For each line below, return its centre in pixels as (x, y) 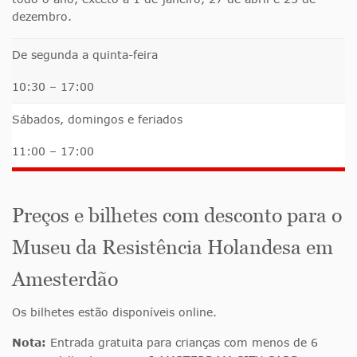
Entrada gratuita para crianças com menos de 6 (182, 343)
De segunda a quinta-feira (85, 55)
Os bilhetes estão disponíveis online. (114, 312)
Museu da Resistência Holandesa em (173, 247)
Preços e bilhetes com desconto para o (177, 216)
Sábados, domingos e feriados (97, 120)
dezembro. (42, 17)
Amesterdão (65, 279)
